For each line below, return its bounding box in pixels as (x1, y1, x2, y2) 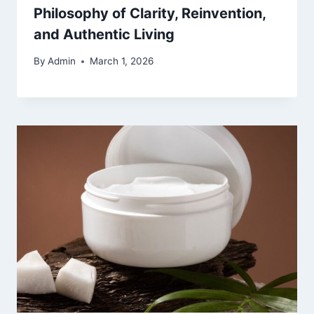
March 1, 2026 (90, 55, 154, 67)
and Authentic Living (34, 25, 175, 43)
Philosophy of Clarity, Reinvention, (34, 4, 266, 22)
